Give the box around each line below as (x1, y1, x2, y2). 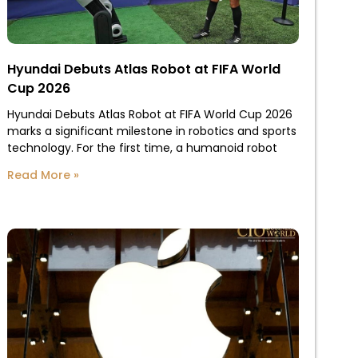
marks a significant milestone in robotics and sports (6, 122, 296, 139)
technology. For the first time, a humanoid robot (6, 139, 277, 156)
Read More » (6, 166, 79, 183)
